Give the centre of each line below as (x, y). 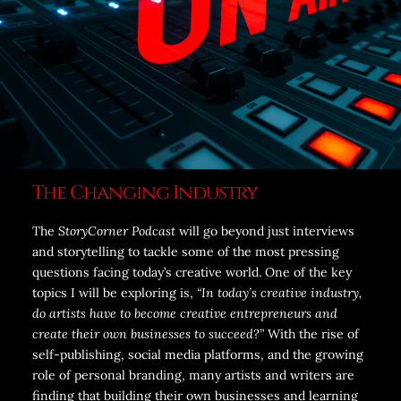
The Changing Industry (145, 192)
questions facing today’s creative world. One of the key (192, 272)
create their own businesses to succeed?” (148, 333)
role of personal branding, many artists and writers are (193, 375)
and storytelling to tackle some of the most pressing (185, 251)
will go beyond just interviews (264, 230)
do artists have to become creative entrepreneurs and (184, 313)
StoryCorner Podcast (116, 230)
